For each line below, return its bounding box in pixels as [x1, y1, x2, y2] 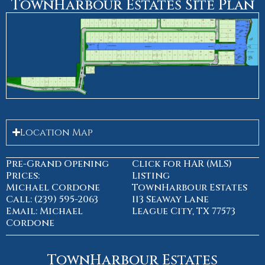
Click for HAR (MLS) [132, 157, 232, 170]
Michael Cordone [6, 180, 100, 194]
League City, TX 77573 [132, 204, 236, 218]
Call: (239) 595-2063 [6, 192, 98, 206]
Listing [132, 169, 170, 182]
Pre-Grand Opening [6, 157, 109, 170]
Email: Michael [6, 204, 83, 218]
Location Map [20, 125, 93, 139]
